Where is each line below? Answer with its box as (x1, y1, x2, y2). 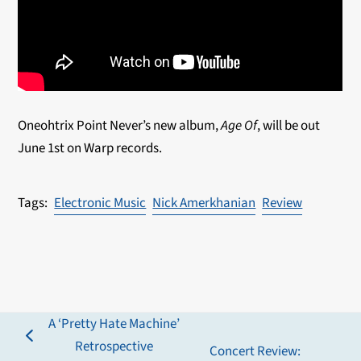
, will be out (257, 116, 321, 135)
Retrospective (74, 337, 153, 356)
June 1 (18, 139, 55, 158)
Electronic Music (54, 193, 147, 213)
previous (25, 335, 74, 355)
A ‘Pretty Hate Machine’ (48, 314, 180, 334)
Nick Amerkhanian (152, 193, 256, 213)
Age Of (221, 116, 258, 135)
